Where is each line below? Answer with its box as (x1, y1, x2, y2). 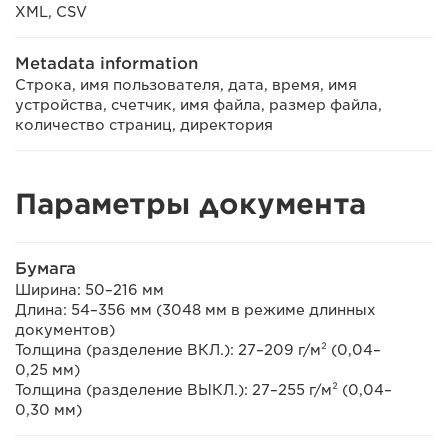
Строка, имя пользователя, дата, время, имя (15, 76, 357, 93)
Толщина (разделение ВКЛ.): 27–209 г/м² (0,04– (15, 341, 381, 358)
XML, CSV (15, 3, 87, 20)
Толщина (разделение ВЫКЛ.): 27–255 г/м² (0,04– (15, 381, 392, 398)
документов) (15, 321, 115, 338)
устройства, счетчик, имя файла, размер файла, (15, 96, 382, 113)
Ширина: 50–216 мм (15, 281, 164, 298)
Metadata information (15, 53, 198, 73)
